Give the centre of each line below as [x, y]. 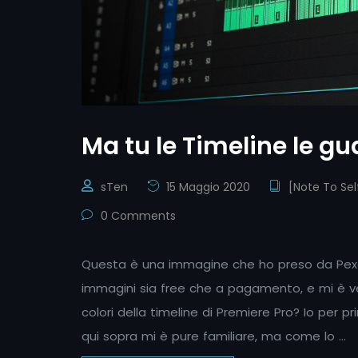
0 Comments [137, 216]
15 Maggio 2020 [207, 187]
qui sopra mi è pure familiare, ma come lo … [214, 336]
